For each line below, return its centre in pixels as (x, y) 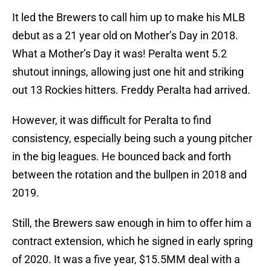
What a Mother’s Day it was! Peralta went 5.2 (119, 54)
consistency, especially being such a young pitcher (132, 139)
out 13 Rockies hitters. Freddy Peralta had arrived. (131, 90)
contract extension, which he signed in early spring (132, 241)
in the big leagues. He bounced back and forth (122, 157)
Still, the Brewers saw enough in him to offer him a (132, 223)
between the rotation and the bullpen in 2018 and (129, 175)
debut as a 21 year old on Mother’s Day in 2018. (125, 36)
